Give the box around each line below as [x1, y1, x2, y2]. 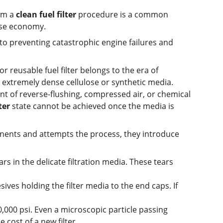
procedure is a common [76, 9, 170, 20]
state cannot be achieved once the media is [10, 101, 176, 111]
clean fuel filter [16, 9, 76, 20]
